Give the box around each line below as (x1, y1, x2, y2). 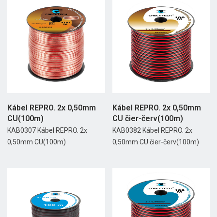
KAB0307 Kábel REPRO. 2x (7, 126, 87, 134)
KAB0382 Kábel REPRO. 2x (112, 126, 192, 134)
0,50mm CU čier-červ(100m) (112, 138, 199, 146)
